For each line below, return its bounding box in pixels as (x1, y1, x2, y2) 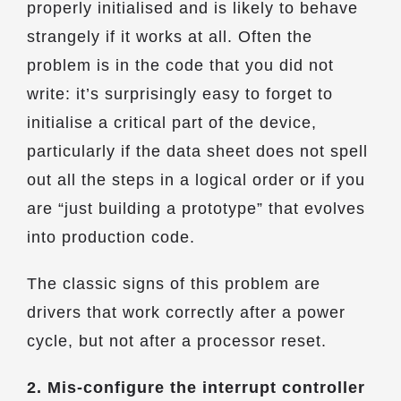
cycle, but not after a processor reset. (27, 332, 327, 350)
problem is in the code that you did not (27, 56, 334, 74)
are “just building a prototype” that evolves (27, 200, 365, 218)
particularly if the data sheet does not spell (27, 142, 368, 160)
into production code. (27, 228, 195, 246)
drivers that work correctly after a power (27, 303, 346, 321)
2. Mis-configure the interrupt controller (27, 379, 365, 397)
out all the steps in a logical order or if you (27, 171, 365, 189)
